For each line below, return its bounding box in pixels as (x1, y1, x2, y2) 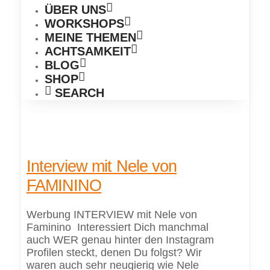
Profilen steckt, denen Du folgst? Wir (26, 246, 202, 259)
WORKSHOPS (44, 17, 124, 30)
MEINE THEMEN (44, 31, 136, 44)
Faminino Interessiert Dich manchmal (26, 221, 209, 234)
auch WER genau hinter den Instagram (26, 234, 214, 246)
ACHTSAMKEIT (44, 45, 131, 58)
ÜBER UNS (44, 3, 106, 16)
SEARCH (51, 86, 104, 99)
